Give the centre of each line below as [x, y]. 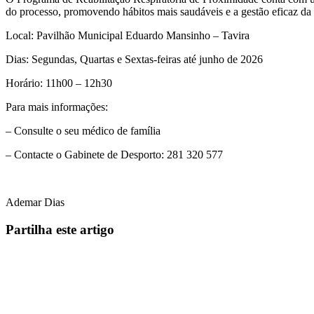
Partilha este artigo [60, 230]
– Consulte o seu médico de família [83, 131]
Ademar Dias [35, 203]
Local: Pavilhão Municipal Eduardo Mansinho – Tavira [128, 36]
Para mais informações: [57, 107]
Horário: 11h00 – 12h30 [59, 83]
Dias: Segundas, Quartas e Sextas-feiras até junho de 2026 [134, 60]
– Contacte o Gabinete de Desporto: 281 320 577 [114, 155]
